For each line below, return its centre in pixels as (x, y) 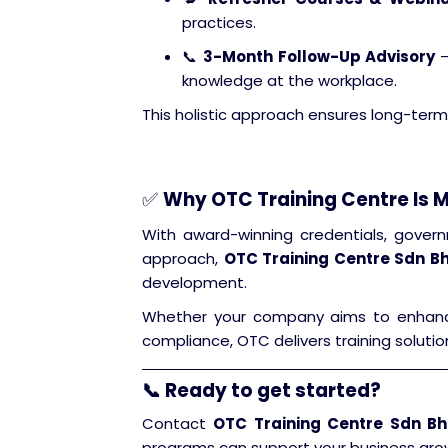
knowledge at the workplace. (289, 80)
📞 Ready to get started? (261, 390)
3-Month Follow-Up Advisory (319, 56)
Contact (178, 423)
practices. (219, 22)
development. (194, 282)
